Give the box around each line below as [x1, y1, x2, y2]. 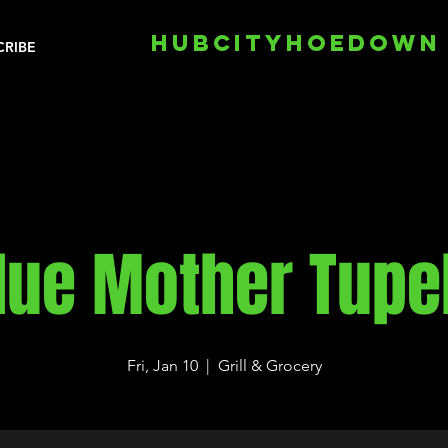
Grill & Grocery [217, 356, 322, 375]
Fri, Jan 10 [126, 356, 198, 375]
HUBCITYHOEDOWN [151, 29, 441, 57]
